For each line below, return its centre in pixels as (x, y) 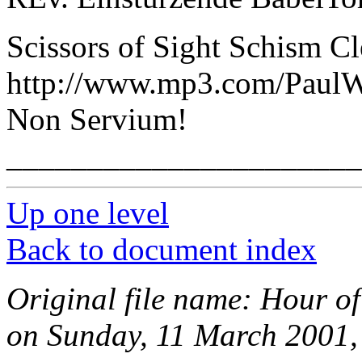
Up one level (88, 213)
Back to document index (162, 250)
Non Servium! (97, 120)
